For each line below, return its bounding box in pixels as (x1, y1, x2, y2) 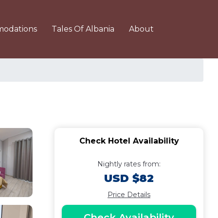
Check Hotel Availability (79, 136, 179, 145)
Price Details (108, 190, 150, 199)
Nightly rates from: (97, 160, 161, 168)
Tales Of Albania (52, 24, 114, 34)
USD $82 (104, 172, 154, 185)
